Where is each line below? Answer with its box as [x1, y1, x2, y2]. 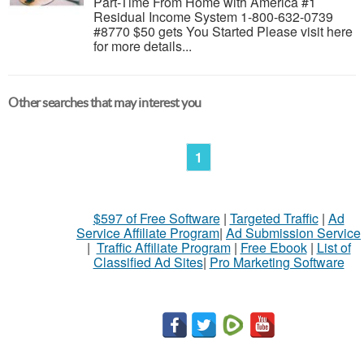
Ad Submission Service [226, 223, 361, 242]
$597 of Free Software [93, 209, 220, 227]
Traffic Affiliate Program [96, 238, 231, 257]
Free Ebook [240, 238, 307, 257]
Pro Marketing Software [209, 253, 344, 271]
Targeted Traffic [229, 209, 318, 227]
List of [316, 238, 351, 257]
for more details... [93, 37, 192, 55]
